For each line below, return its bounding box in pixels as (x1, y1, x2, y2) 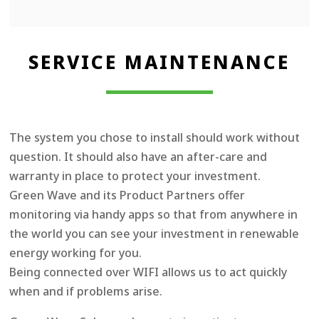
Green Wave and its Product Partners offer (9, 187, 246, 204)
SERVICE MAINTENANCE (28, 49, 291, 75)
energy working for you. (9, 245, 142, 261)
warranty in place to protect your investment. (9, 168, 261, 184)
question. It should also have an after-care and (9, 149, 268, 165)
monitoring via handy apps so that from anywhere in (9, 206, 298, 223)
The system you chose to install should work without (9, 130, 300, 146)
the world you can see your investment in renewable (9, 226, 300, 242)
